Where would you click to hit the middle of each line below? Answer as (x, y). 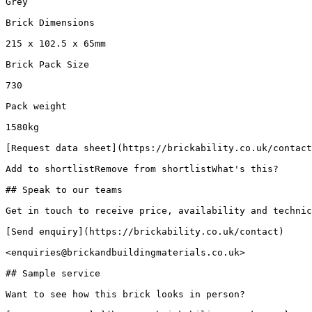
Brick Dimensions (50, 23)
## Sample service (53, 273)
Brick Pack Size (47, 64)
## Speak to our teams (64, 190)
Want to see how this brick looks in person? (125, 294)
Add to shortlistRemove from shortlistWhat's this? (142, 169)
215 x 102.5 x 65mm (56, 44)
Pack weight (36, 106)
